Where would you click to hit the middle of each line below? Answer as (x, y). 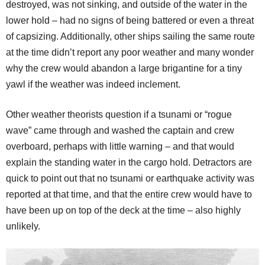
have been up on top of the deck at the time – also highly (123, 211)
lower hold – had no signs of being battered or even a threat (130, 21)
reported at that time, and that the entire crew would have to (129, 195)
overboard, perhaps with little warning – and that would (120, 147)
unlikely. (23, 227)
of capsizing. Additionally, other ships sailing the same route (130, 37)
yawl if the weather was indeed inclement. (93, 85)
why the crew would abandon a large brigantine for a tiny (124, 69)
